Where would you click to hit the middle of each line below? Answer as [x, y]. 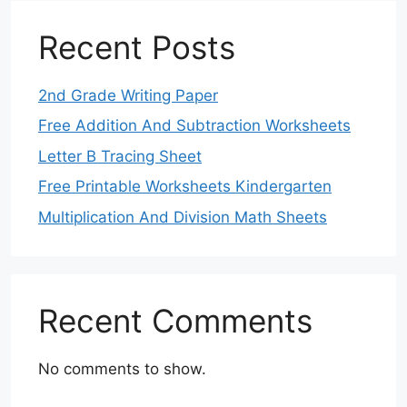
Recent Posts [137, 47]
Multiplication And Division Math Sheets [183, 217]
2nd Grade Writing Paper [128, 95]
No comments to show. [122, 368]
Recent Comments [175, 320]
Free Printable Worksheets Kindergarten [185, 187]
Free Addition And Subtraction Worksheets [194, 126]
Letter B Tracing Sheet [120, 156]
